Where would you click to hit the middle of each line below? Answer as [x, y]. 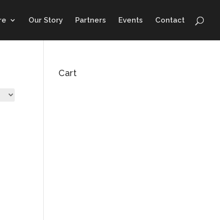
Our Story [46, 20]
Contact [170, 20]
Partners [91, 20]
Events [131, 20]
